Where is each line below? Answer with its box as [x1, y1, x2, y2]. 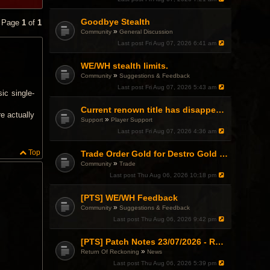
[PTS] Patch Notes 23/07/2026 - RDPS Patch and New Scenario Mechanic [215, 237, 224, 246]
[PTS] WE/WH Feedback [81, 193, 178, 202]
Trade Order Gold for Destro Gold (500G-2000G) [219, 149, 228, 159]
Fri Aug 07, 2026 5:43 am [145, 84, 218, 90]
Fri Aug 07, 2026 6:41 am [145, 40, 218, 46]
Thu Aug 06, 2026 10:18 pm [137, 172, 218, 178]
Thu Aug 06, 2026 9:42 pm [140, 216, 218, 222]
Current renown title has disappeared [216, 105, 225, 115]
